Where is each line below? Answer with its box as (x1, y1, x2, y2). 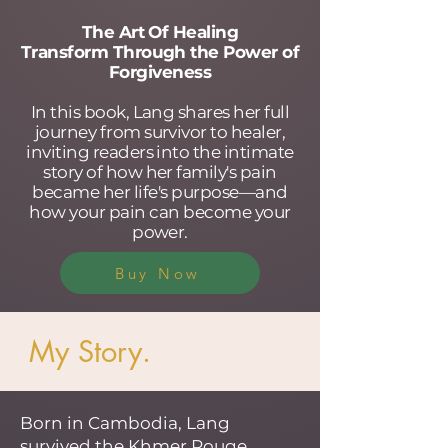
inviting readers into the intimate (26, 142, 294, 162)
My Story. (20, 332, 151, 371)
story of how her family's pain (43, 162, 277, 182)
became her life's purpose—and (32, 182, 288, 202)
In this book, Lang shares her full (30, 102, 290, 122)
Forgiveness (108, 62, 212, 82)
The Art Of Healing (81, 22, 239, 42)
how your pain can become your (29, 202, 291, 222)
